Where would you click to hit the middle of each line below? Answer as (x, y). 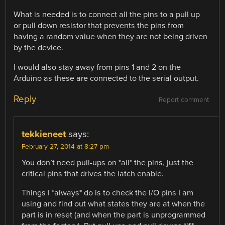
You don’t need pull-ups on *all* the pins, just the (108, 162)
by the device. (39, 48)
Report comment (184, 100)
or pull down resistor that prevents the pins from (99, 26)
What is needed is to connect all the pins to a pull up (107, 15)
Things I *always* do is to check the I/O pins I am (108, 193)
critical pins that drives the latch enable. (93, 174)
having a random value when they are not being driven (111, 37)
